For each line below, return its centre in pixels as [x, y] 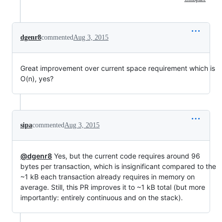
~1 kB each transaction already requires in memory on [108, 177]
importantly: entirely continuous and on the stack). [102, 197]
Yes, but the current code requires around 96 [126, 156]
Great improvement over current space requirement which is [118, 68]
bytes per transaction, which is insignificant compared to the [118, 166]
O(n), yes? [37, 79]
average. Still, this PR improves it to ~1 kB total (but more [113, 187]
